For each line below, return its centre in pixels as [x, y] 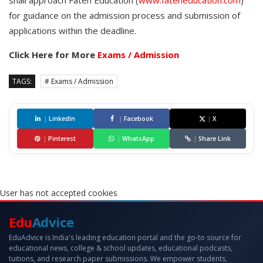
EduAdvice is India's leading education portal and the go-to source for [125, 238]
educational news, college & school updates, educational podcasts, [121, 248]
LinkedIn [62, 119]
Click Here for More [53, 55]
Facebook [138, 119]
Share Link [215, 139]
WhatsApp [138, 139]
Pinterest [62, 139]
